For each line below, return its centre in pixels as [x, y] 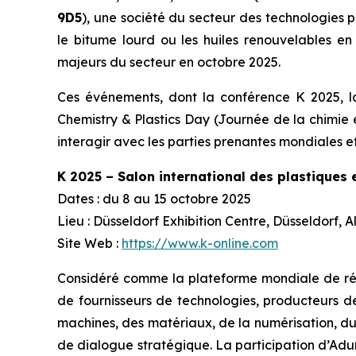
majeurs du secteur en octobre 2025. [169, 62]
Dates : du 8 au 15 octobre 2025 [154, 198]
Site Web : [89, 243]
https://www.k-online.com [200, 243]
